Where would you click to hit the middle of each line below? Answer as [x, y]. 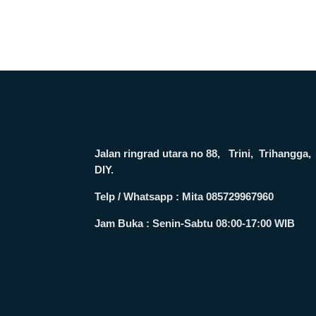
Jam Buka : [122, 223]
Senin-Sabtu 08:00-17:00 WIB [223, 223]
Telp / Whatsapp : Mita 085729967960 [184, 196]
